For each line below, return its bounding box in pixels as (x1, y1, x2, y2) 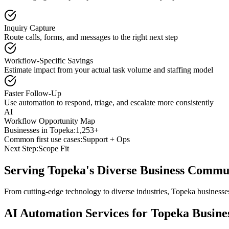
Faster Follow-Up (4, 88, 61, 98)
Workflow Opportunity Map (4, 116, 95, 125)
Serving (4, 163, 48, 177)
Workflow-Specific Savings (4, 56, 93, 65)
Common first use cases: (4, 134, 82, 144)
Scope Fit (38, 144, 69, 153)
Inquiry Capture (4, 23, 55, 32)
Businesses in (4, 125, 50, 134)
